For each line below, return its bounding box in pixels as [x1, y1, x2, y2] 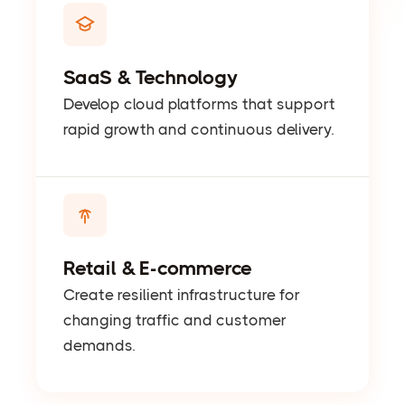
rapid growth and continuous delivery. [63, 120, 334, 139]
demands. [63, 336, 135, 355]
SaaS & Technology [63, 66, 238, 89]
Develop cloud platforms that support [63, 95, 335, 114]
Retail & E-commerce [63, 257, 253, 280]
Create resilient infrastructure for [63, 286, 300, 305]
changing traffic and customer [63, 311, 287, 330]
